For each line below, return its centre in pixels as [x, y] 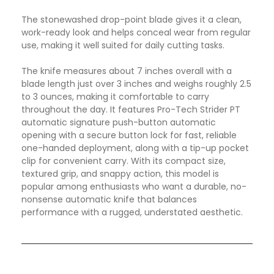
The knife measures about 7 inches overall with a [127, 71]
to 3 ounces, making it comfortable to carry [115, 97]
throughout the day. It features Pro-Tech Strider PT [131, 110]
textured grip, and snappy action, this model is [120, 174]
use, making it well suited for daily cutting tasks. [123, 46]
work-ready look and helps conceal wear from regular [136, 33]
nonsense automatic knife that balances [109, 200]
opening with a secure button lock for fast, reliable [129, 135]
